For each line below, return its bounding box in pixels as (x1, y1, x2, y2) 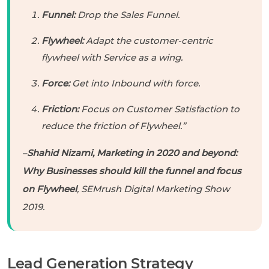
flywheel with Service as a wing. (41, 51, 183, 63)
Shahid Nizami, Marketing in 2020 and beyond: (27, 147, 237, 159)
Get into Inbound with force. (70, 77, 200, 89)
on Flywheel (22, 183, 77, 195)
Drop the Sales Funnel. (75, 8, 180, 20)
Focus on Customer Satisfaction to (79, 103, 240, 115)
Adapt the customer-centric (83, 34, 213, 46)
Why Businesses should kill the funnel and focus (22, 165, 241, 177)
